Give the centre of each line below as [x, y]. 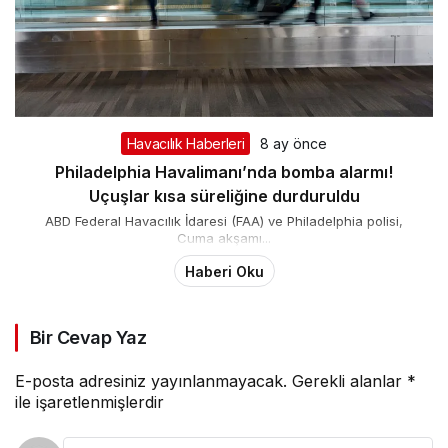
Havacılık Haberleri [185, 144]
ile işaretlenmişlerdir [89, 402]
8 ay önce [294, 144]
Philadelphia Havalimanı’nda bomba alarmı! [224, 172]
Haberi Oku [224, 271]
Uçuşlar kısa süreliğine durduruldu [224, 196]
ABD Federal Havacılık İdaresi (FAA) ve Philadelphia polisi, [224, 221]
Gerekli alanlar [349, 381]
